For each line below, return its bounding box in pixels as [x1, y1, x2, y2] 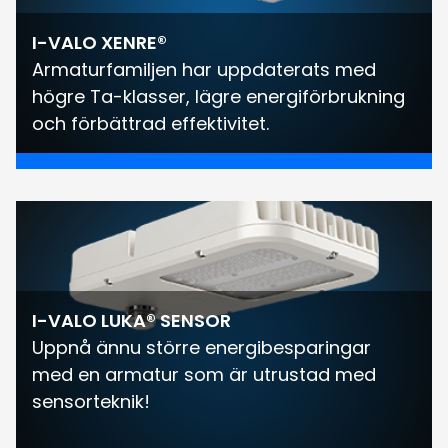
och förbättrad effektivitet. [32, 111, 269, 137]
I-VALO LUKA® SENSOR [32, 308, 231, 334]
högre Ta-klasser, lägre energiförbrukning [32, 84, 405, 110]
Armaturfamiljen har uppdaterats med [32, 57, 376, 83]
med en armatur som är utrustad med [32, 362, 376, 388]
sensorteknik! [32, 389, 150, 415]
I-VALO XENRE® [32, 30, 167, 56]
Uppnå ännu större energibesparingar [32, 335, 371, 361]
